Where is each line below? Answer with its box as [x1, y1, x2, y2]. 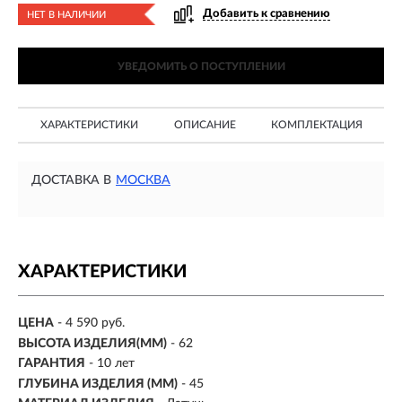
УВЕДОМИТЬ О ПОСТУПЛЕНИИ [117, 61, 285, 72]
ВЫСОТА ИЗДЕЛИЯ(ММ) [18, 336, 167, 350]
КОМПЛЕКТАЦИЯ [271, 119, 363, 130]
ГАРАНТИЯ [18, 357, 85, 371]
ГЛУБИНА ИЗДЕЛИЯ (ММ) [18, 377, 178, 390]
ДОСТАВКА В [31, 174, 111, 187]
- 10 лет [89, 357, 135, 371]
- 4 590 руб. [57, 317, 125, 330]
